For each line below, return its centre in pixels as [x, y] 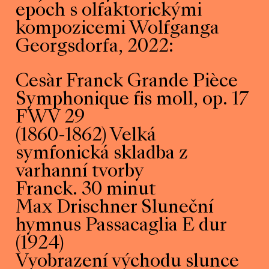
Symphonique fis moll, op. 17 [132, 100]
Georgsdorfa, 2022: [95, 47]
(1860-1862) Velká [86, 136]
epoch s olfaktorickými [109, 11]
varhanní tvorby [80, 172]
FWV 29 [50, 118]
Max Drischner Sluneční [115, 208]
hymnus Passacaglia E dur [121, 226]
